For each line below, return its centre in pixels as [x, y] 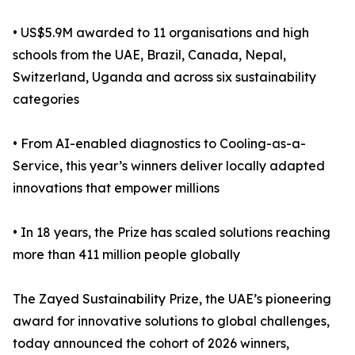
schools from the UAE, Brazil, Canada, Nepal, [149, 55]
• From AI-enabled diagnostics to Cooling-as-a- [159, 143]
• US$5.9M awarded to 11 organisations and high [161, 32]
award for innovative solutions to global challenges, [171, 321]
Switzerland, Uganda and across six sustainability [164, 77]
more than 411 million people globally [126, 254]
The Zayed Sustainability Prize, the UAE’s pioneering [172, 299]
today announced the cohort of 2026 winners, [151, 343]
